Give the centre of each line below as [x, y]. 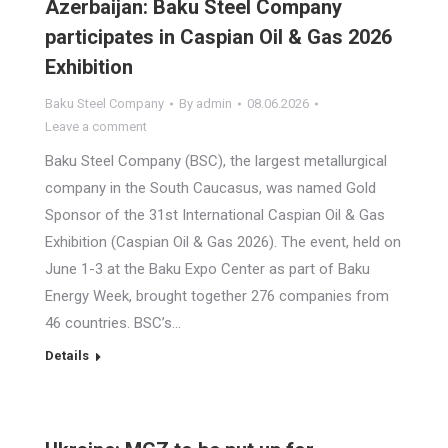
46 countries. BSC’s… [113, 323]
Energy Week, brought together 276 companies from [217, 296]
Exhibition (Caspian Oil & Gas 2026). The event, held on [223, 242]
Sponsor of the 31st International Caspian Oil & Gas [215, 215]
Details [67, 355]
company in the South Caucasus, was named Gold [210, 188]
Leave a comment [96, 126]
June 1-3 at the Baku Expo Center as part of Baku [207, 269]
